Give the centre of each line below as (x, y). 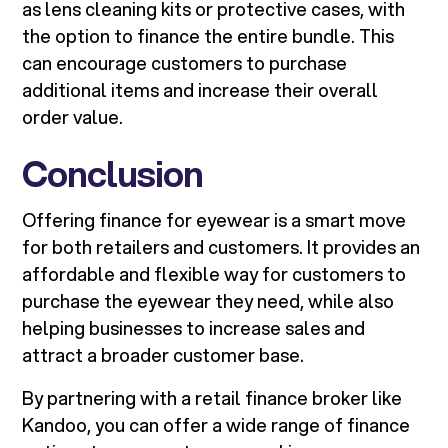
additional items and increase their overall (200, 90)
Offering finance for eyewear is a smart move (214, 220)
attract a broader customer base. (163, 355)
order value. (73, 117)
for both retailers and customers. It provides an (221, 247)
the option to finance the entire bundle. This (208, 36)
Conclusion (113, 173)
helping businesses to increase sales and (194, 328)
